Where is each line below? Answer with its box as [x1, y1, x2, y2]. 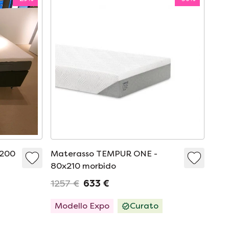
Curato [129, 200, 158, 211]
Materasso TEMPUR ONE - [50, 148, 157, 158]
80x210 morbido [50, 161, 116, 171]
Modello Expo [54, 200, 109, 211]
